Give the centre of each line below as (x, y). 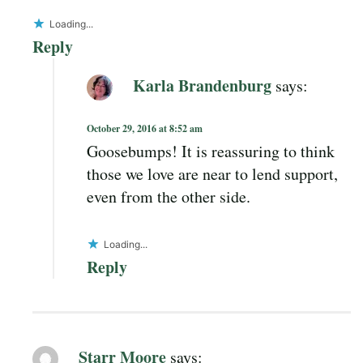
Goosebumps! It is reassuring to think (211, 151)
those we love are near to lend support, (212, 173)
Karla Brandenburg (202, 85)
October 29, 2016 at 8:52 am (145, 128)
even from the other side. (169, 196)
